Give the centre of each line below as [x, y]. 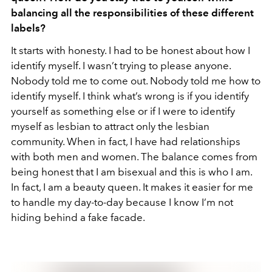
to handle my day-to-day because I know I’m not [122, 202]
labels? [28, 28]
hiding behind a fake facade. [78, 217]
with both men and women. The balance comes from [134, 157]
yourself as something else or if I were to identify [123, 111]
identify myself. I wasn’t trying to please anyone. [121, 66]
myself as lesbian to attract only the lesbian [110, 126]
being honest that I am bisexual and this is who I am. [131, 172]
